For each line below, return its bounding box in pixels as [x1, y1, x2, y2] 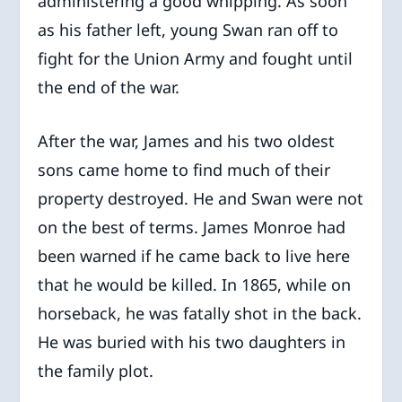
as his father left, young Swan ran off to [38, 18, 339, 40]
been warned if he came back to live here [38, 245, 351, 267]
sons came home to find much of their [38, 159, 331, 181]
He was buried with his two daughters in [38, 331, 346, 354]
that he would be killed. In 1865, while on [38, 274, 352, 296]
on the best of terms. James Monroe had [38, 216, 346, 239]
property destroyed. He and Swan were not [38, 188, 364, 210]
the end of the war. [38, 75, 180, 98]
